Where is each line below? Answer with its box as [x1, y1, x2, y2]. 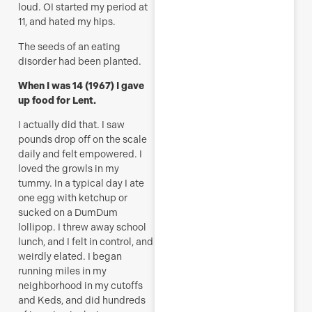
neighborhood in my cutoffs [18, 280, 143, 292]
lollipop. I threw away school [18, 221, 146, 233]
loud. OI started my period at [18, 1, 148, 13]
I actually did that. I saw [18, 119, 125, 131]
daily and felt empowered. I [18, 148, 142, 160]
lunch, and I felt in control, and [18, 236, 153, 248]
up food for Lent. [18, 95, 96, 107]
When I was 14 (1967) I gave [18, 80, 144, 92]
